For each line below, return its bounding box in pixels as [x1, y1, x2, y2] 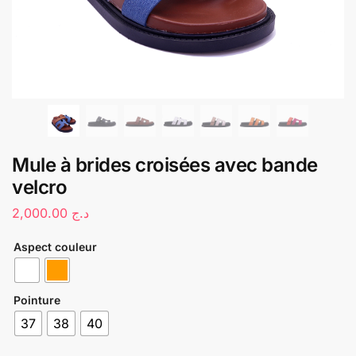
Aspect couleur [14, 239, 97, 253]
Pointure [14, 292, 60, 307]
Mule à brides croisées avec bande [12, 153, 318, 176]
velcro [12, 176, 67, 199]
